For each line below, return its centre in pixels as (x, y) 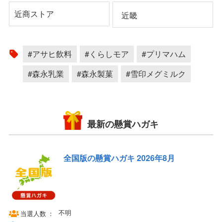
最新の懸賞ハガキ (123, 124)
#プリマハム (164, 54)
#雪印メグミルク (156, 73)
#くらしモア (107, 54)
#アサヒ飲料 (50, 54)
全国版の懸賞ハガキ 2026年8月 (119, 158)
